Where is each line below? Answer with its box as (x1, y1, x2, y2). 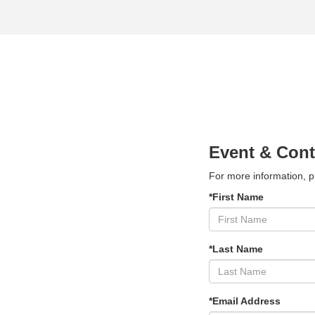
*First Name (209, 191, 264, 202)
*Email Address (209, 295, 281, 307)
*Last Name (209, 243, 263, 255)
